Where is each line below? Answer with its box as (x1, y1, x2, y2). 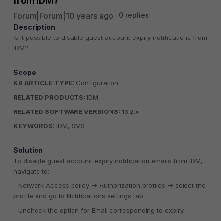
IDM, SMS (56, 122, 85, 130)
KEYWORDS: (13, 122, 55, 130)
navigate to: (13, 167, 49, 175)
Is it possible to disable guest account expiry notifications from (13, 34, 207, 41)
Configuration (76, 79, 118, 87)
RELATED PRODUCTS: (13, 93, 85, 101)
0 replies (119, 11, 149, 19)
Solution (13, 146, 43, 154)
